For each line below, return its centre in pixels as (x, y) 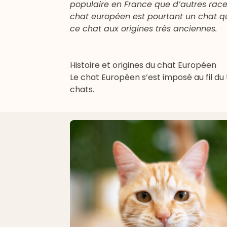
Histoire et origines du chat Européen (143, 65)
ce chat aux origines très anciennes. (143, 29)
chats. (82, 89)
